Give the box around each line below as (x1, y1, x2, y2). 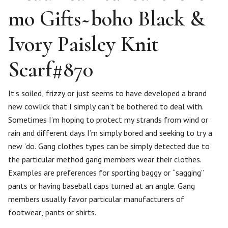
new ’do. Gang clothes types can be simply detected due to (8, 141, 210, 152)
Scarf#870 (8, 56, 93, 83)
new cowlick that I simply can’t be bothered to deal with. (8, 101, 204, 112)
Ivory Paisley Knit (8, 31, 159, 58)
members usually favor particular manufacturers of (8, 194, 184, 205)
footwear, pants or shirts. (8, 207, 96, 218)
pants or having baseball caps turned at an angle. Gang (8, 181, 195, 191)
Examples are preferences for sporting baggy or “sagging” (8, 167, 204, 178)
